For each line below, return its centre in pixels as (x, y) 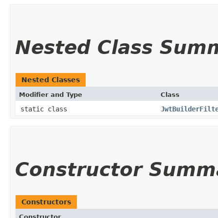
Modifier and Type (51, 94)
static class (46, 109)
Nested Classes (51, 80)
